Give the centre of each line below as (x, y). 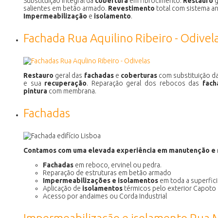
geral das (69, 75)
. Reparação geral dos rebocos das (145, 83)
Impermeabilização (55, 16)
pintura (35, 91)
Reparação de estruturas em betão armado (107, 173)
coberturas (139, 75)
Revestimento (131, 8)
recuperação (66, 83)
